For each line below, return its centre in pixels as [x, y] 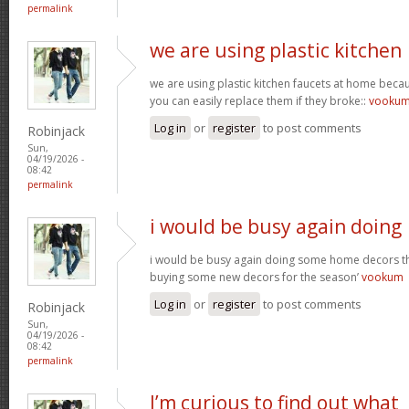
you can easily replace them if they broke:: [259, 100]
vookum [383, 277]
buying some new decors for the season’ [256, 277]
